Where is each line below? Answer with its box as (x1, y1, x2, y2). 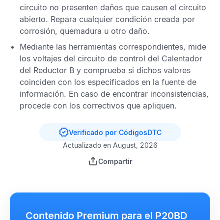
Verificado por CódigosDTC (68, 128, 162, 137)
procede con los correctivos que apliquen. (20, 101, 177, 110)
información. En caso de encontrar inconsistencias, (20, 89, 209, 99)
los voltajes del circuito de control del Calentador (20, 54, 202, 63)
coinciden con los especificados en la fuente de (20, 77, 196, 87)
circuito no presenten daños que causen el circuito (20, 2, 206, 12)
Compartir (98, 157, 133, 165)
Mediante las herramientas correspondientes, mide (20, 42, 206, 52)
